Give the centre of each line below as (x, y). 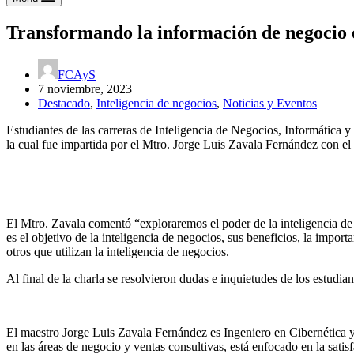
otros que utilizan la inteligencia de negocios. (118, 251)
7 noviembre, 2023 (85, 88)
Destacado (64, 103)
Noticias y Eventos (270, 103)
